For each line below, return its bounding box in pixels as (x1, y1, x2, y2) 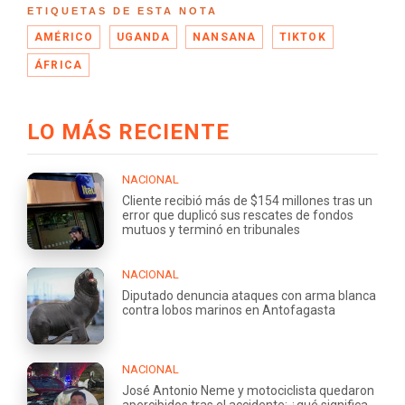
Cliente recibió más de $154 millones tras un (122, 193, 372, 209)
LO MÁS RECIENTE (27, 119, 230, 146)
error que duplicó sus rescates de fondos (122, 208, 353, 223)
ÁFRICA (34, 59, 83, 72)
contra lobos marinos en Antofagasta (122, 303, 335, 318)
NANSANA (193, 31, 257, 44)
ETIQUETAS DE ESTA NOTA (27, 5, 218, 17)
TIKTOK (278, 31, 326, 44)
